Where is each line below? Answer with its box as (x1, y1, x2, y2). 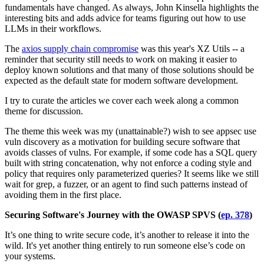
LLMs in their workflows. (5, 23, 101, 34)
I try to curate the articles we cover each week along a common (5, 95, 239, 105)
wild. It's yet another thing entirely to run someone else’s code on (5, 240, 245, 250)
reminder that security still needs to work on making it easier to (5, 54, 237, 64)
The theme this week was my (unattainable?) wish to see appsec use (5, 126, 256, 136)
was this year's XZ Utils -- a (138, 43, 245, 54)
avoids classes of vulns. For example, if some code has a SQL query (5, 147, 257, 157)
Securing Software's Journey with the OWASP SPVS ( (5, 209, 221, 220)
